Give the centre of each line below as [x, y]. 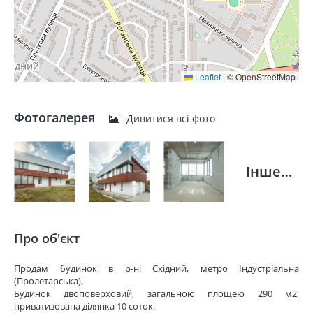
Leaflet [207, 77]
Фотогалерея [56, 117]
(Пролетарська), [49, 281]
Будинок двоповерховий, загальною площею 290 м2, [156, 293]
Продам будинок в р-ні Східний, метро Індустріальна [156, 268]
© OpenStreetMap [260, 77]
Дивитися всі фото [171, 118]
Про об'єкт [47, 238]
